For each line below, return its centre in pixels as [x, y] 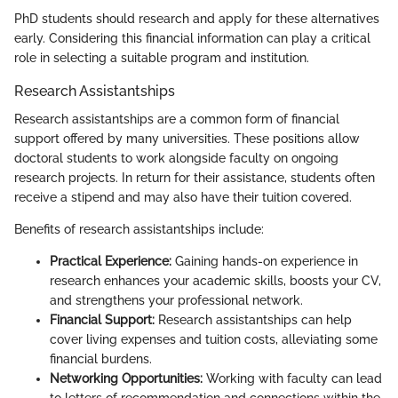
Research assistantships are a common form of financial [177, 119]
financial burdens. [101, 359]
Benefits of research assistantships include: [139, 230]
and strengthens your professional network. [176, 301]
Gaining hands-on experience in [265, 262]
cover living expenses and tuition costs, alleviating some [214, 340]
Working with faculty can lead [292, 379]
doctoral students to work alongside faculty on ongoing [176, 159]
